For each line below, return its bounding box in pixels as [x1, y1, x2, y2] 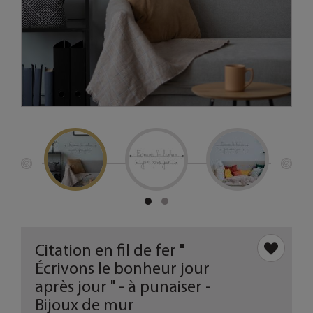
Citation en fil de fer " [35, 240, 184, 260]
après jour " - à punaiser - [35, 276, 211, 296]
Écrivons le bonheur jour [35, 258, 210, 278]
